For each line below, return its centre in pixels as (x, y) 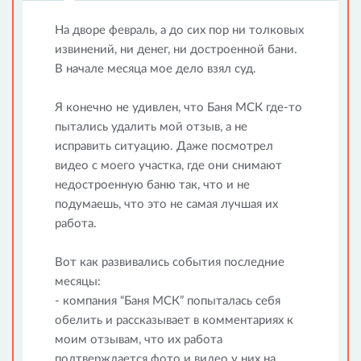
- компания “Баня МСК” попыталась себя (168, 301)
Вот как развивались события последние (170, 262)
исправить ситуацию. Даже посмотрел (164, 146)
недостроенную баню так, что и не (152, 185)
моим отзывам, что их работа (139, 340)
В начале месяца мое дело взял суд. (156, 69)
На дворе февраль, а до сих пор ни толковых (179, 30)
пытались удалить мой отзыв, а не (151, 127)
